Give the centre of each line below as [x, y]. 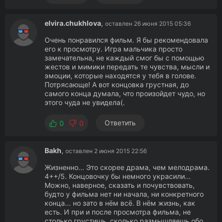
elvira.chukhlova [73, 23]
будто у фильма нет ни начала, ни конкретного [124, 194]
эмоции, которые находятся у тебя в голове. [120, 76]
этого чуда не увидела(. [85, 102]
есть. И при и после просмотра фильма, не [118, 212]
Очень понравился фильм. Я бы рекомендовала [126, 40]
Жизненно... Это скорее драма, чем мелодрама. [127, 167]
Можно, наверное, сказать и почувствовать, [120, 185]
